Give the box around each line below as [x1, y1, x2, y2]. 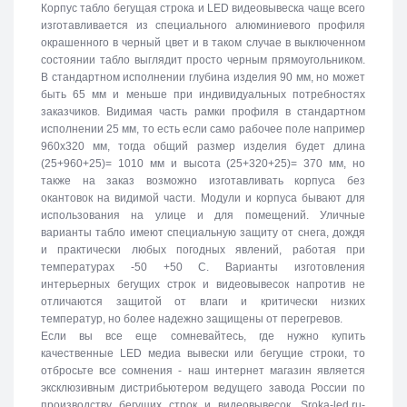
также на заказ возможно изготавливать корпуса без [41, 174, 365, 187]
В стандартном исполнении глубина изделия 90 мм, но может [41, 70, 365, 84]
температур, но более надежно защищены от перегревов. [41, 312, 345, 325]
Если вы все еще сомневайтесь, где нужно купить [41, 329, 365, 342]
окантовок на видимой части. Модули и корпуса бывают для [41, 191, 365, 204]
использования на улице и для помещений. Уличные [41, 208, 365, 222]
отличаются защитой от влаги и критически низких [41, 294, 365, 308]
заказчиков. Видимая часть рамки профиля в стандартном [41, 104, 365, 118]
